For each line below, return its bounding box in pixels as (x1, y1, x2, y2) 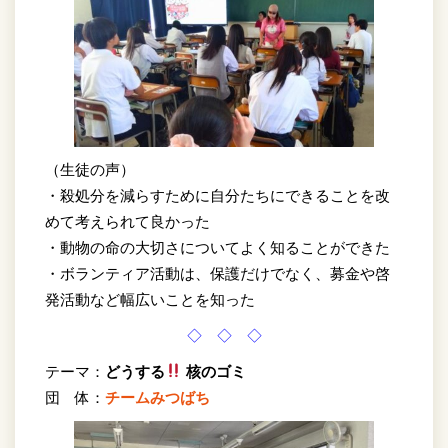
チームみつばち (105, 388, 210, 406)
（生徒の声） (45, 160, 135, 178)
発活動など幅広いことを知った (45, 290, 255, 308)
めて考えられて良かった (45, 212, 210, 230)
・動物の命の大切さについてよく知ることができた (45, 238, 390, 256)
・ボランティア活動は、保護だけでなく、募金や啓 (45, 264, 390, 282)
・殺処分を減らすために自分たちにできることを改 (45, 186, 390, 204)
